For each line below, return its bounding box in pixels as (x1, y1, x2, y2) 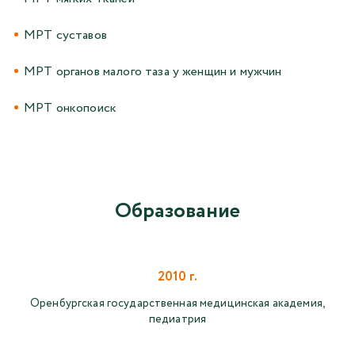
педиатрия (148, 311, 207, 328)
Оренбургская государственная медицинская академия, (29, 296, 325, 312)
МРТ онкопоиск (24, 99, 117, 118)
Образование (114, 196, 241, 227)
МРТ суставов (24, 26, 107, 45)
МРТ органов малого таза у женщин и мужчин (24, 63, 282, 82)
